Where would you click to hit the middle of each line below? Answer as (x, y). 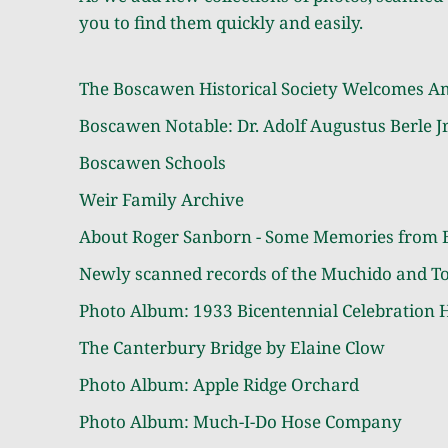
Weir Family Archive (161, 199)
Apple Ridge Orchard (275, 384)
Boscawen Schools (152, 162)
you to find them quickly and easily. (220, 22)
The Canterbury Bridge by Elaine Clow (231, 347)
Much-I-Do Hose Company (297, 421)
